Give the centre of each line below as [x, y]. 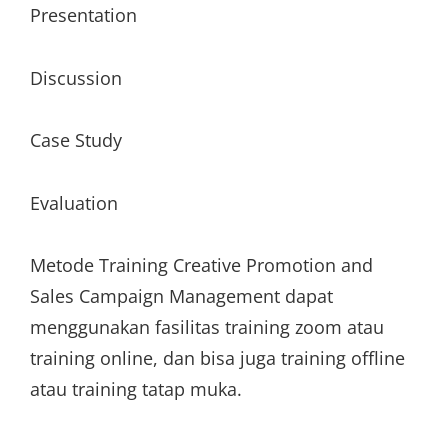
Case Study [76, 140]
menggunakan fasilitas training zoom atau [207, 327]
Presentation [83, 15]
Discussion [76, 77]
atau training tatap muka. [136, 389]
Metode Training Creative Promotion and [201, 265]
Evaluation [74, 202]
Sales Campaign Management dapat [181, 296]
